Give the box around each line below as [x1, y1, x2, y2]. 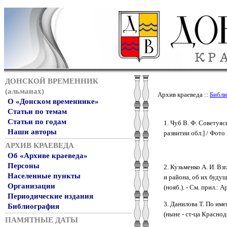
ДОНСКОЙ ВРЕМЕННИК [5, 77, 98, 85]
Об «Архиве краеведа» [8, 152, 88, 160]
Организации [8, 182, 55, 190]
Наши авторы [8, 128, 57, 136]
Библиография [8, 202, 59, 210]
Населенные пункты [8, 172, 81, 180]
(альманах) [5, 87, 44, 95]
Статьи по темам [8, 107, 67, 116]
